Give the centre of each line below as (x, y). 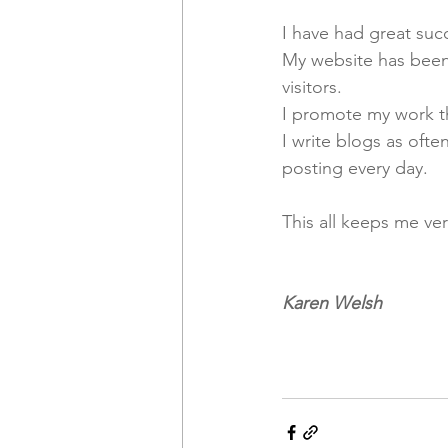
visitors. (314, 87)
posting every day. (357, 168)
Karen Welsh (332, 303)
